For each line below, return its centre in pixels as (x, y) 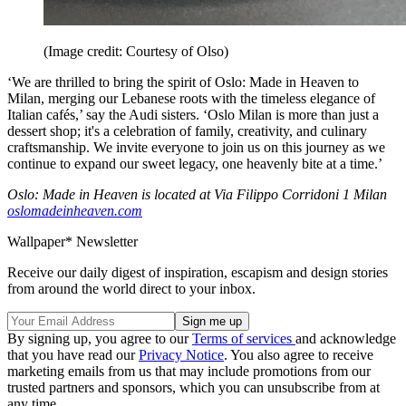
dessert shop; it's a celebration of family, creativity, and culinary (187, 131)
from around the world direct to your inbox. (131, 289)
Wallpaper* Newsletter (72, 242)
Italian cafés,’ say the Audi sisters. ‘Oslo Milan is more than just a (193, 115)
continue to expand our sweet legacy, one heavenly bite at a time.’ (195, 164)
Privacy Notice (181, 355)
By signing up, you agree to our (100, 339)
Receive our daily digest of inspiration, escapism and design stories (198, 273)
